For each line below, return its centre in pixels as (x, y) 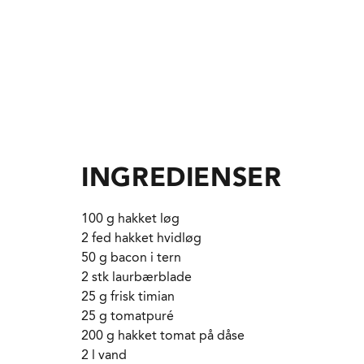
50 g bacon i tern (131, 258)
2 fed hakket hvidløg (141, 238)
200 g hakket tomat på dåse (163, 336)
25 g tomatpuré (128, 316)
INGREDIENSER (182, 177)
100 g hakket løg (130, 219)
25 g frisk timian (128, 297)
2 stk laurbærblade (136, 277)
